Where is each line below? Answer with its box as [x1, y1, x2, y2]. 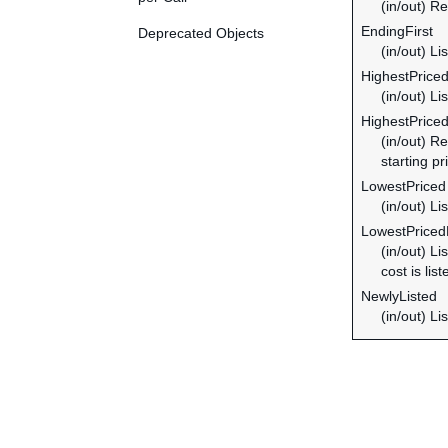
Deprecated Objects [138, 25, 264, 41]
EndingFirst [361, 23, 433, 39]
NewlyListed [361, 288, 437, 304]
